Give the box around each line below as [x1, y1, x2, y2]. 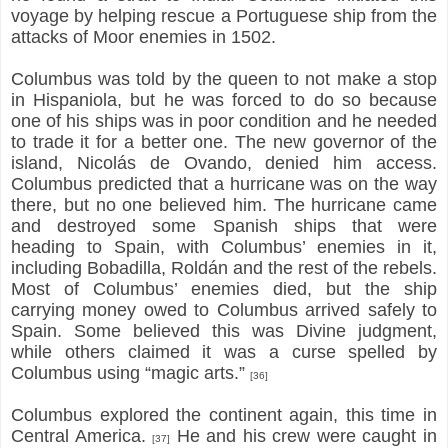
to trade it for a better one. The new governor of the [11, 131, 437, 152]
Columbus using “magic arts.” [11, 362, 250, 383]
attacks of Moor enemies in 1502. [11, 26, 281, 47]
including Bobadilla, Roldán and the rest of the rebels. [11, 257, 437, 278]
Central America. [11, 425, 153, 446]
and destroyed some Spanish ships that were [11, 215, 437, 236]
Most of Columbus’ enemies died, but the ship [11, 278, 437, 299]
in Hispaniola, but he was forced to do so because [11, 89, 437, 110]
